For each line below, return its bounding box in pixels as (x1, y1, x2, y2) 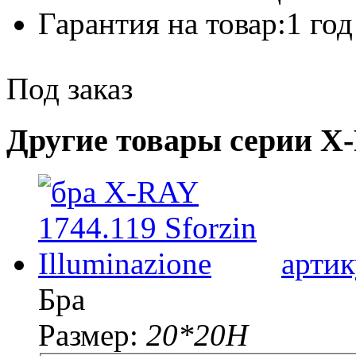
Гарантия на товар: (38, 6, 286, 41)
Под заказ (6, 72, 133, 106)
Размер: (38, 317, 146, 352)
